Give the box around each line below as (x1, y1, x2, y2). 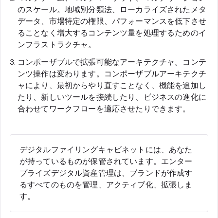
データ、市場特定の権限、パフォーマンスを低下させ (18, 16, 206, 26)
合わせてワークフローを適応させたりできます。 (18, 103, 191, 114)
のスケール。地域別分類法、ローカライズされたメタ (18, 4, 206, 15)
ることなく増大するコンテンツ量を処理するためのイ (18, 27, 206, 38)
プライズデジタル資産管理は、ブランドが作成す (19, 167, 193, 178)
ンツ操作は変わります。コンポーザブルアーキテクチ (18, 68, 206, 79)
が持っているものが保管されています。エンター (19, 156, 193, 166)
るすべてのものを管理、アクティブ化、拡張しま (19, 179, 193, 190)
